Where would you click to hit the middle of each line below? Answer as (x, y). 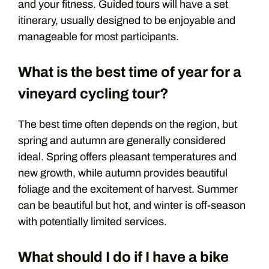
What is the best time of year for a (130, 72)
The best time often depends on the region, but (128, 124)
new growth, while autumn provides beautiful (123, 173)
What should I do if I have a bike (123, 257)
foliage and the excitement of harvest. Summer (128, 189)
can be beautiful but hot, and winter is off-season (132, 205)
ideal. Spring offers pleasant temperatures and (127, 157)
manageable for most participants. (98, 37)
